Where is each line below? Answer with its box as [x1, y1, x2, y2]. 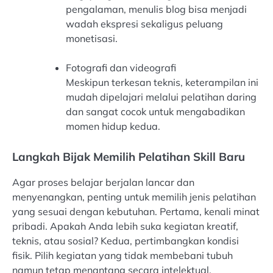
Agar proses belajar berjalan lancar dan [12, 176, 194, 189]
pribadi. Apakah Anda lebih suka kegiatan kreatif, [12, 220, 238, 233]
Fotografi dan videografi [66, 62, 176, 74]
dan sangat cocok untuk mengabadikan [66, 105, 245, 118]
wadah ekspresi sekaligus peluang [66, 17, 223, 30]
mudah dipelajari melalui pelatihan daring [66, 91, 257, 104]
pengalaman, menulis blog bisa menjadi [66, 2, 247, 15]
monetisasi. [66, 32, 118, 44]
